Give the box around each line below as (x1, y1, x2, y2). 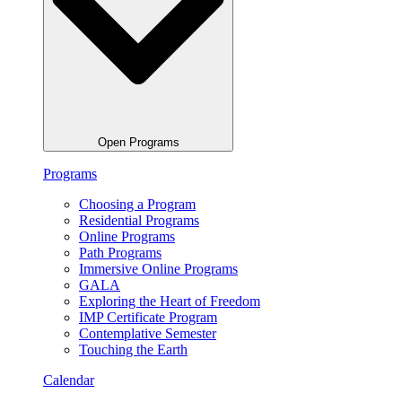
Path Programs (79, 245, 162, 261)
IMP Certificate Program (79, 310, 217, 326)
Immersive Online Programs (79, 261, 238, 277)
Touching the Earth (79, 342, 188, 358)
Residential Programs (79, 213, 199, 229)
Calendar (43, 372, 94, 389)
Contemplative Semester (79, 326, 216, 342)
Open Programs (97, 135, 179, 150)
